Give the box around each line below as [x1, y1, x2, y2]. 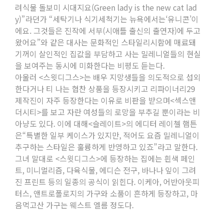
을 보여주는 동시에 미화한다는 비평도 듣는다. [15, 60, 165, 72]
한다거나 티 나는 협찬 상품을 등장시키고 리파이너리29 [15, 83, 196, 95]
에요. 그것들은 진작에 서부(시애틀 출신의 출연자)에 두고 [15, 25, 201, 37]
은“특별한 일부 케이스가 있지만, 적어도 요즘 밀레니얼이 [15, 129, 200, 141]
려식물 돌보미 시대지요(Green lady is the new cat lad [15, 1, 198, 14]
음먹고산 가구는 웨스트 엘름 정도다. [15, 199, 134, 211]
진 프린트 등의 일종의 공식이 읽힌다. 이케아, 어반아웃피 [15, 176, 200, 188]
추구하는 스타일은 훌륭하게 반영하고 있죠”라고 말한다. [15, 141, 198, 153]
